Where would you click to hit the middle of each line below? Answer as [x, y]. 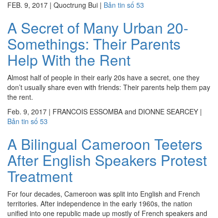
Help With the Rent [69, 60]
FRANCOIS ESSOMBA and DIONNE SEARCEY [125, 111]
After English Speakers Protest [107, 160]
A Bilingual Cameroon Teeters [105, 144]
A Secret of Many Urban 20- [98, 27]
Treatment [40, 176]
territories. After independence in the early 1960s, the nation [100, 203]
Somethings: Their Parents [94, 44]
